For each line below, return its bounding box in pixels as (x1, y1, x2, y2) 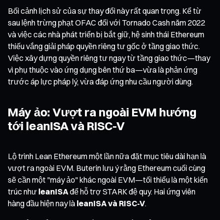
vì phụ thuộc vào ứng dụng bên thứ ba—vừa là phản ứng (8, 64, 197, 75)
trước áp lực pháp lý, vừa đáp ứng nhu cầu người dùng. (8, 76, 193, 86)
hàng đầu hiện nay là (8, 198, 77, 208)
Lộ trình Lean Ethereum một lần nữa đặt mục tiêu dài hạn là (8, 151, 206, 161)
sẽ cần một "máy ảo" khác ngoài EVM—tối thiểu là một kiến (8, 174, 208, 185)
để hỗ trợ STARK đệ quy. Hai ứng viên (68, 186, 195, 196)
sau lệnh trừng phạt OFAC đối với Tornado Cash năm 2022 (8, 17, 205, 27)
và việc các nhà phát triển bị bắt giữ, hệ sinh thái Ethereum (8, 29, 204, 39)
